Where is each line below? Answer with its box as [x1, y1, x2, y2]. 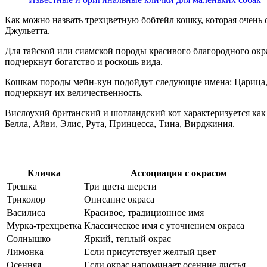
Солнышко [7, 234, 51, 244]
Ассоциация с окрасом [131, 168, 227, 179]
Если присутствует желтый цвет [84, 247, 216, 257]
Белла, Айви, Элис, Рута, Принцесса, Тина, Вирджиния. [5, 119, 235, 129]
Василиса [7, 207, 45, 218]
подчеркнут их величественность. [5, 88, 143, 98]
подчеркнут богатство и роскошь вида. [5, 57, 163, 67]
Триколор [7, 194, 45, 205]
